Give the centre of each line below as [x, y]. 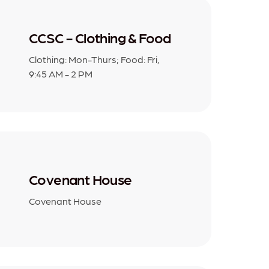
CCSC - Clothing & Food [100, 37]
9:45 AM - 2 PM [61, 73]
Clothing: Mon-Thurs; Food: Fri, [94, 59]
